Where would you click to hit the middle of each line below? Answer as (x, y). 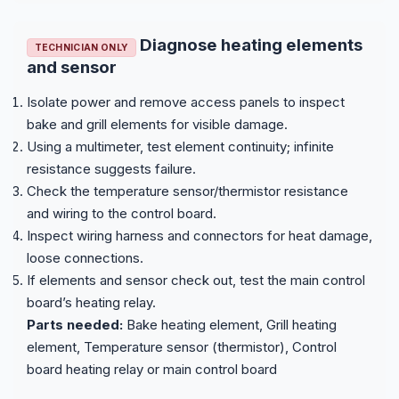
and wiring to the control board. (122, 213)
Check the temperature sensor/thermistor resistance (187, 191)
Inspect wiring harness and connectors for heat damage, (199, 235)
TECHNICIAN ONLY (81, 47)
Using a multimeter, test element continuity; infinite (180, 146)
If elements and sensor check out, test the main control (196, 280)
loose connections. (85, 257)
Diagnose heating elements (249, 45)
